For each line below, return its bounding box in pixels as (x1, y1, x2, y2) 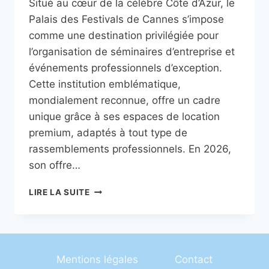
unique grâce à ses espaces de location (29, 110, 220, 123)
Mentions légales (56, 253, 138, 266)
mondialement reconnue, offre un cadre (29, 94, 220, 107)
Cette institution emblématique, (29, 78, 181, 91)
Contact (175, 253, 213, 266)
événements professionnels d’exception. (29, 62, 222, 74)
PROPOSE (89, 235, 132, 245)
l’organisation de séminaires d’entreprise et (29, 46, 235, 58)
